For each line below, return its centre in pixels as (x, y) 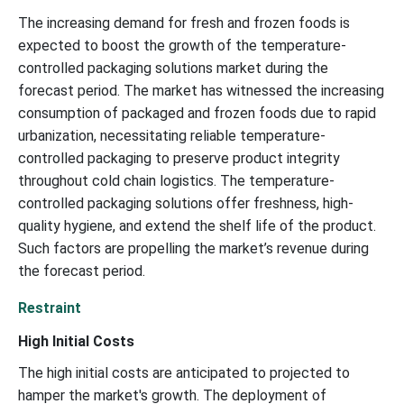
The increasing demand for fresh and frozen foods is (184, 23)
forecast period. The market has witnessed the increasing (201, 90)
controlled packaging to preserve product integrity (179, 158)
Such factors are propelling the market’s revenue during (193, 248)
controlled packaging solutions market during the (173, 68)
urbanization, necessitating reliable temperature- (172, 135)
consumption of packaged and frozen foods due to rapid (197, 113)
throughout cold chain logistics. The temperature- (176, 180)
